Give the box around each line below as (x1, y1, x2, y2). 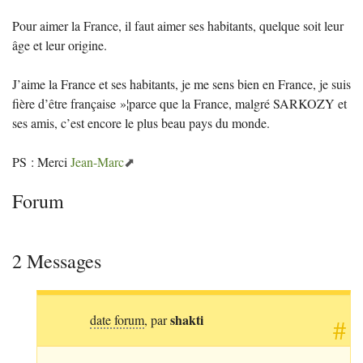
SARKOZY (273, 94, 335, 112)
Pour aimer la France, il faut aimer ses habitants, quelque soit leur (12, 16, 344, 34)
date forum (90, 310, 144, 328)
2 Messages (12, 247, 101, 274)
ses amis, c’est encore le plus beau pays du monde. (12, 113, 270, 131)
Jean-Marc (70, 152, 124, 170)
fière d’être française (12, 94, 116, 112)
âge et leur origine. (12, 36, 107, 53)
